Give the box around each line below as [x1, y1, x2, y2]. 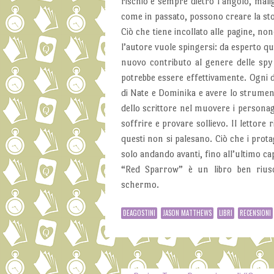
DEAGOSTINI [122, 208, 155, 218]
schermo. [120, 179, 159, 190]
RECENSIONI [239, 208, 271, 218]
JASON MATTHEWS [162, 208, 212, 218]
